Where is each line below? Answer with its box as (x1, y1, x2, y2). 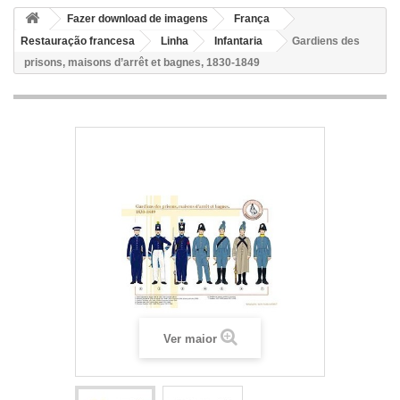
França (234, 12, 270, 25)
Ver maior (162, 332, 217, 346)
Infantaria (214, 35, 262, 47)
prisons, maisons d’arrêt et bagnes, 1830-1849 (24, 56, 260, 69)
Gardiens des (292, 35, 360, 47)
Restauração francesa (21, 35, 135, 47)
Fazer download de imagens (67, 12, 208, 25)
